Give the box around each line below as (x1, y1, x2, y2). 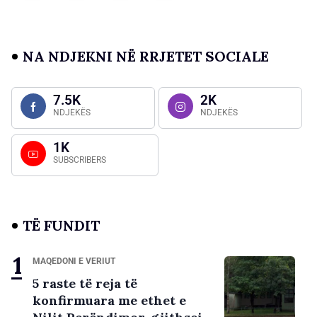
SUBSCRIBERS (53, 155, 106, 166)
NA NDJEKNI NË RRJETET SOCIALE (23, 47, 269, 66)
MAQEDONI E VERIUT (33, 256, 115, 267)
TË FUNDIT (23, 217, 100, 235)
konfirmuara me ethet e (33, 292, 186, 309)
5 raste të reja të (33, 275, 137, 292)
